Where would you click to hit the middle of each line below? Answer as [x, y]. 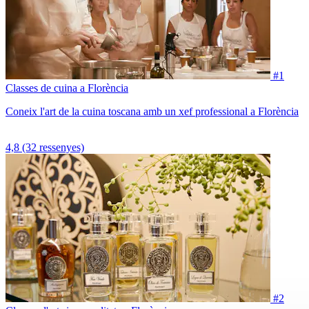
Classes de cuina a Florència [67, 88]
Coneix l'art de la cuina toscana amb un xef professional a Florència [152, 111]
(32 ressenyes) [53, 147]
